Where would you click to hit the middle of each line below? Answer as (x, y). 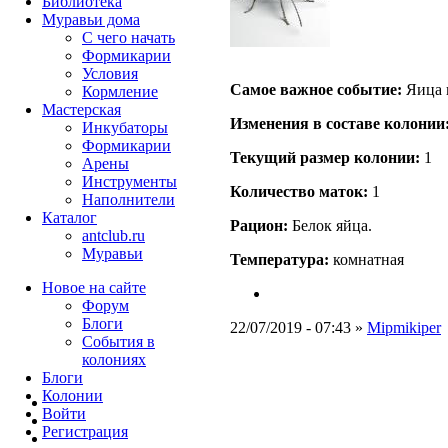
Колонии (72, 395)
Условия (110, 73)
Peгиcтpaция (85, 431)
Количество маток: (299, 192)
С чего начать (128, 37)
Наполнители (128, 199)
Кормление (120, 91)
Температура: (279, 260)
